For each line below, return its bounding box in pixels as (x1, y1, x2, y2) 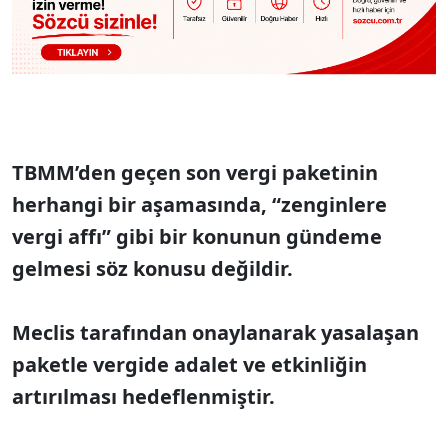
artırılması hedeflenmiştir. (12, 383, 275, 411)
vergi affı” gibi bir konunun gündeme (12, 223, 382, 251)
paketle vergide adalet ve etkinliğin (12, 351, 367, 379)
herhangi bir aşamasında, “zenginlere (12, 191, 387, 219)
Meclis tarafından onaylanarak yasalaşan (12, 319, 419, 347)
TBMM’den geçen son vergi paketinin (12, 159, 378, 187)
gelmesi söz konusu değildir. (12, 255, 298, 283)
